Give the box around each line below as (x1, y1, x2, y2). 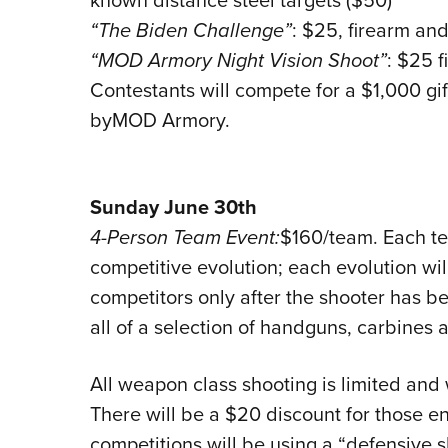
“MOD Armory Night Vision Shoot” (89, 45, 387, 76)
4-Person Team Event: (89, 222, 280, 253)
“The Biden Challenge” (89, 15, 292, 46)
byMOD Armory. (89, 105, 230, 135)
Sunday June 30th (89, 192, 257, 222)
